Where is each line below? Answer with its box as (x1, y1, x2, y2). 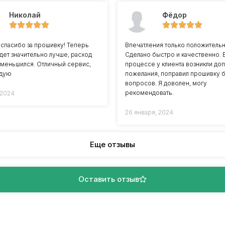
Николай (9, 11, 41, 20)
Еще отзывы (90, 139, 135, 149)
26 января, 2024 (125, 108, 173, 116)
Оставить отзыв (78, 174, 139, 184)
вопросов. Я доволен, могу (125, 79, 207, 87)
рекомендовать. (125, 88, 174, 96)
